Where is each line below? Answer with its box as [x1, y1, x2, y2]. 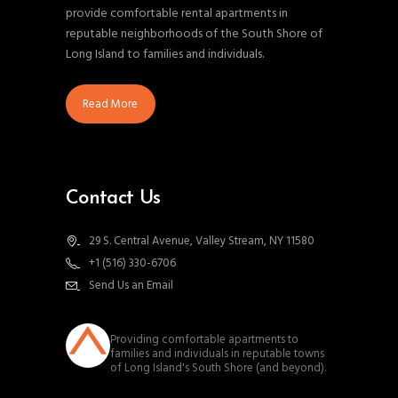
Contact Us [66, 188, 161, 210]
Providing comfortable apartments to [110, 330, 298, 349]
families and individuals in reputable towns [110, 345, 324, 363]
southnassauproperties [110, 317, 251, 331]
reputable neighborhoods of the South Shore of [66, 24, 322, 45]
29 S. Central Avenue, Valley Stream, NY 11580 [89, 231, 314, 251]
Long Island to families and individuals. [66, 44, 264, 66]
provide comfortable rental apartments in [66, 4, 288, 25]
